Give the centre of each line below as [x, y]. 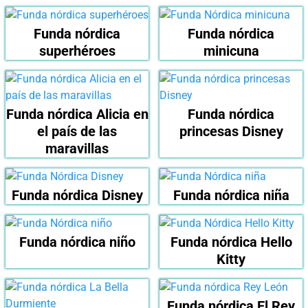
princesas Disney [231, 132]
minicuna [231, 51]
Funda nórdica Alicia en [77, 114]
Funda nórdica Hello [231, 242]
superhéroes [77, 51]
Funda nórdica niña [231, 196]
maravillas [77, 149]
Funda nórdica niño [77, 242]
